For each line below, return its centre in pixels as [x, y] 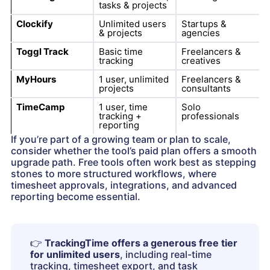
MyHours [36, 80]
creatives [201, 61]
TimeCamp [40, 107]
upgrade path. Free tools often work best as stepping [133, 162]
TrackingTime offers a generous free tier [141, 243]
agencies [200, 33]
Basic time [121, 52]
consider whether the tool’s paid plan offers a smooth [134, 151]
